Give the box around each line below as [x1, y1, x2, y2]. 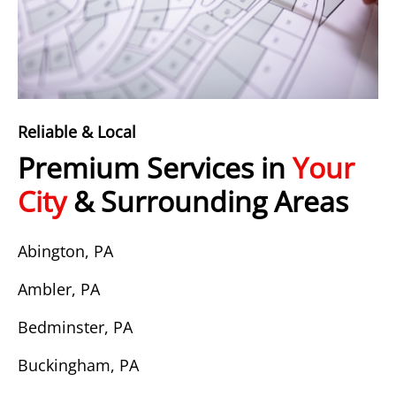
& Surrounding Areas [66, 182, 348, 220]
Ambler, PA [18, 278, 100, 300]
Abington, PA [18, 240, 113, 262]
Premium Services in [18, 148, 293, 187]
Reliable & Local [18, 121, 136, 142]
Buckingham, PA [18, 354, 139, 376]
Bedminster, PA [18, 316, 133, 338]
